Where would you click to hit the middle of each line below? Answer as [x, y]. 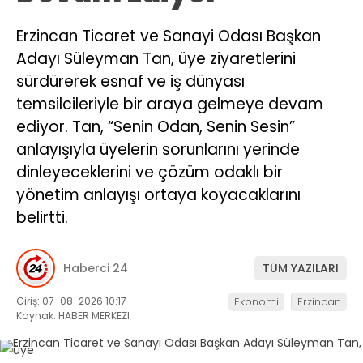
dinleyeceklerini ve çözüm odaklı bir [149, 172]
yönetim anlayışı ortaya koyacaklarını [158, 194]
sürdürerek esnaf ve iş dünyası [130, 81]
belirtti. [42, 217]
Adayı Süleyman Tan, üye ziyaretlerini [156, 58]
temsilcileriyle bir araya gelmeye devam [170, 104]
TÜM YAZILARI [301, 268]
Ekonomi [256, 302]
